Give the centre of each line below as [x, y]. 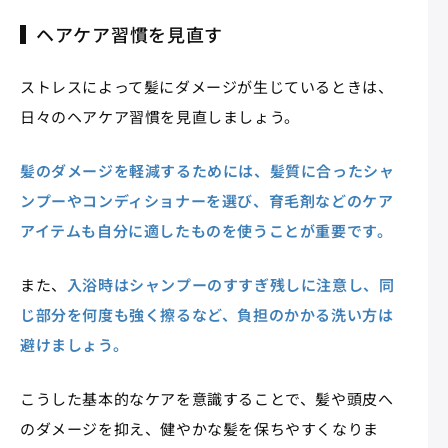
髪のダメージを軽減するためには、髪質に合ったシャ [207, 170]
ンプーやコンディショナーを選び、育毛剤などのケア [207, 200]
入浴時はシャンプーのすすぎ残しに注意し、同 [230, 284]
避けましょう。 [74, 344]
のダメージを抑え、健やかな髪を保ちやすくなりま [199, 428]
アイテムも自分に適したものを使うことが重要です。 [206, 230]
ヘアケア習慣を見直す [130, 33]
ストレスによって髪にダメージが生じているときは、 [207, 86]
